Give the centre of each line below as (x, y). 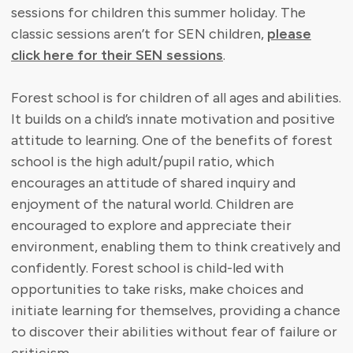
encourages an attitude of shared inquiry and (153, 183)
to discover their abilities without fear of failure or (174, 332)
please (289, 34)
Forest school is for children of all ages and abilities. (176, 98)
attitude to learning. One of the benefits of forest (172, 141)
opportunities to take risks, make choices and (157, 290)
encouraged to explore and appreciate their (151, 226)
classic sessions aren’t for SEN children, (139, 34)
